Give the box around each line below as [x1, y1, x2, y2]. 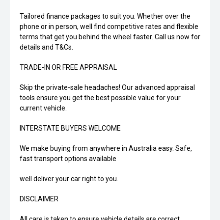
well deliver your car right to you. [20, 175, 118, 183]
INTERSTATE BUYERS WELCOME [20, 124, 121, 133]
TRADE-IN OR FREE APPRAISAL [20, 63, 117, 72]
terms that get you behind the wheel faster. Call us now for [20, 33, 200, 41]
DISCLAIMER [20, 195, 58, 203]
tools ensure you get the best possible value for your [20, 94, 181, 102]
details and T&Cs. [20, 43, 73, 52]
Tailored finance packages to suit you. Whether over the [20, 12, 191, 21]
